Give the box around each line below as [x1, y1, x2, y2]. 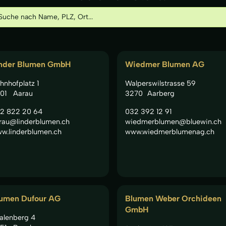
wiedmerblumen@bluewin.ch [125, 117, 221, 126]
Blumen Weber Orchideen [125, 193, 221, 203]
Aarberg [147, 88, 175, 98]
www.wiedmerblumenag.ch [125, 127, 214, 136]
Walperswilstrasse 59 [125, 78, 196, 88]
